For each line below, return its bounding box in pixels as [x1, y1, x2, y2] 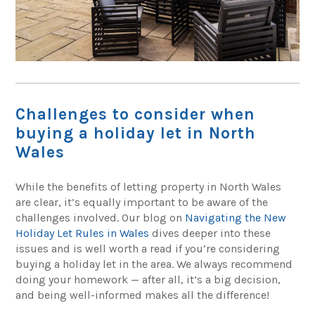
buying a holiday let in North [15, 124, 257, 143]
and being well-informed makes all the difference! [15, 288, 270, 302]
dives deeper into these [149, 226, 271, 240]
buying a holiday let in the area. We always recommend [15, 257, 293, 271]
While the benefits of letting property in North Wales [15, 180, 282, 194]
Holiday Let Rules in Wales [15, 226, 150, 240]
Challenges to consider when [15, 105, 256, 124]
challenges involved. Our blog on [15, 211, 186, 225]
